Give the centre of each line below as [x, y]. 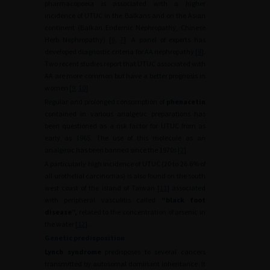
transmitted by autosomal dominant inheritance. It [125, 264]
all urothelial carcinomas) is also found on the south [125, 176]
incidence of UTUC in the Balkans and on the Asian [125, 15]
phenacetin [186, 102]
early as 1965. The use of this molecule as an [125, 138]
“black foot [184, 200]
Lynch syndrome [73, 252]
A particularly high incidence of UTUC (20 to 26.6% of [125, 164]
